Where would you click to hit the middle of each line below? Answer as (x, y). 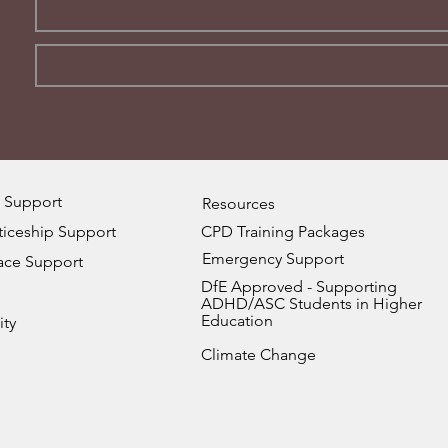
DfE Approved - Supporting (299, 286)
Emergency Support (273, 258)
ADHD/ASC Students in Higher (311, 303)
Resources (238, 203)
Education (237, 320)
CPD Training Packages (283, 231)
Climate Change (258, 354)
